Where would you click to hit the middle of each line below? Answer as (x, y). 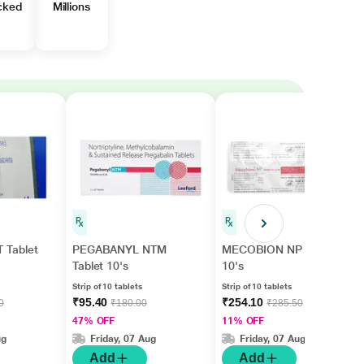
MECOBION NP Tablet (279, 249)
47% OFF (93, 321)
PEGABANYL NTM (119, 249)
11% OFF (243, 321)
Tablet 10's (100, 266)
